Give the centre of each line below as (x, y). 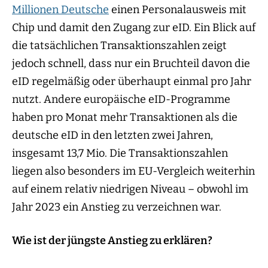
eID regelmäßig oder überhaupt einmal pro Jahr (132, 82)
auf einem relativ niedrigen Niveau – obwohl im (130, 189)
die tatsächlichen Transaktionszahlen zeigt (119, 46)
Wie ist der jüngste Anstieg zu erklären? (112, 241)
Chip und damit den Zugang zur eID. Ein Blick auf (134, 28)
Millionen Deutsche (60, 10)
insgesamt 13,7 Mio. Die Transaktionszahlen (120, 153)
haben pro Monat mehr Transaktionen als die (125, 118)
